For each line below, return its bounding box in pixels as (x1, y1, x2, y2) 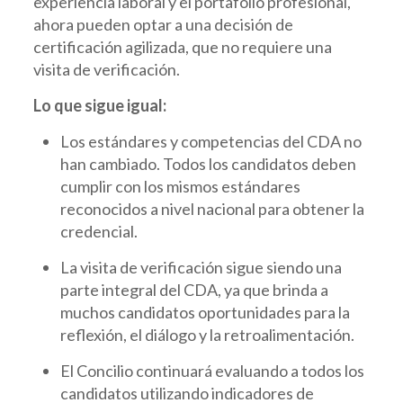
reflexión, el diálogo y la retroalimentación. (59, 325, 354, 345)
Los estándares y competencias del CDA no (59, 131, 362, 151)
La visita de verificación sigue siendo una (59, 257, 342, 277)
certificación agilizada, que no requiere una (32, 37, 332, 57)
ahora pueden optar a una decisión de (32, 14, 293, 34)
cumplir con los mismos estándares (59, 176, 300, 196)
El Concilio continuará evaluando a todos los (59, 361, 364, 381)
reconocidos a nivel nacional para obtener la (59, 199, 364, 219)
